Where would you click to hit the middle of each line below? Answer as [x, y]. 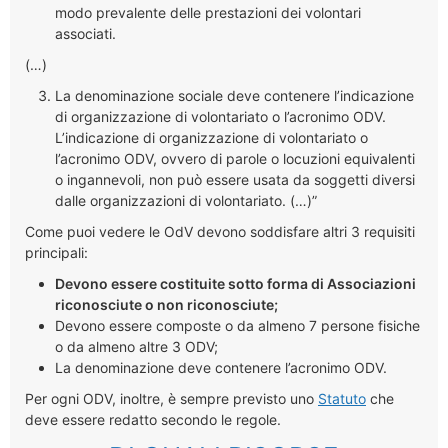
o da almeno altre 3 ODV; [136, 346]
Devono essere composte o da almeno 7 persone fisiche [237, 325]
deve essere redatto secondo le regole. [153, 419]
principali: [56, 252]
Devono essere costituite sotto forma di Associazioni [235, 283]
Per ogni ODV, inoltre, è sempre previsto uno [171, 398]
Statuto [342, 398]
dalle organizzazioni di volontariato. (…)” [186, 200]
